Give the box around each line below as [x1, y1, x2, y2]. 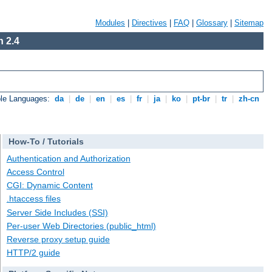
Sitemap [234, 18, 263, 27]
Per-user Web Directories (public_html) [6, 220, 156, 231]
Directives [132, 18, 167, 27]
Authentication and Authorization [6, 153, 131, 163]
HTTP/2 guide [6, 248, 60, 258]
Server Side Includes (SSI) [6, 207, 108, 217]
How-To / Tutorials [8, 137, 84, 147]
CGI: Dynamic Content [6, 180, 93, 191]
